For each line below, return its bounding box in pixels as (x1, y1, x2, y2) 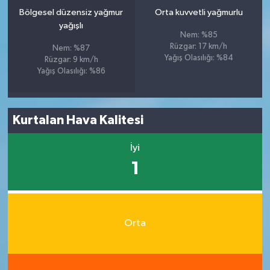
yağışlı (59, 20, 84, 30)
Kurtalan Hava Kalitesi (13, 114, 144, 127)
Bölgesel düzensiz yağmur (19, 7, 124, 17)
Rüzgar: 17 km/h (170, 42, 228, 51)
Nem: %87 (52, 44, 90, 52)
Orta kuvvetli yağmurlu (154, 7, 243, 17)
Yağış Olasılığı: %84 (164, 54, 233, 62)
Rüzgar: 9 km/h (44, 55, 98, 64)
